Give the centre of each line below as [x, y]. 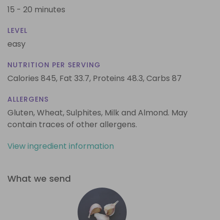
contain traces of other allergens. [72, 124]
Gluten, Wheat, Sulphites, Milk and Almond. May [97, 112]
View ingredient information [61, 146]
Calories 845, [33, 78]
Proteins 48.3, [119, 78]
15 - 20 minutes [36, 9]
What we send [39, 178]
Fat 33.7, [75, 78]
